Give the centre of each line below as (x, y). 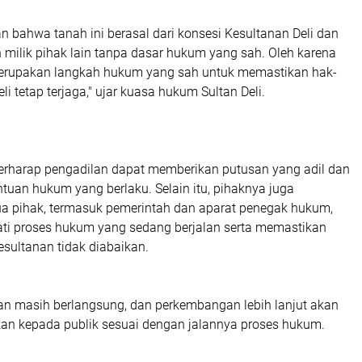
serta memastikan (274, 227)
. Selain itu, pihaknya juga (221, 189)
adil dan (327, 169)
